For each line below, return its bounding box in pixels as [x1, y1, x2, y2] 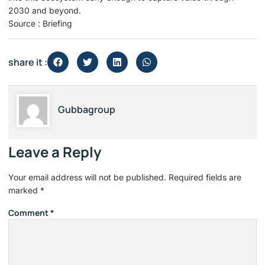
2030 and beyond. [8, 5, 81, 15]
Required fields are [169, 172, 241, 183]
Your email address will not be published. [8, 172, 166, 183]
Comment [8, 207, 50, 219]
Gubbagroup [58, 103, 115, 117]
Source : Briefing [8, 18, 72, 28]
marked [8, 185, 40, 196]
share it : [8, 56, 47, 69]
